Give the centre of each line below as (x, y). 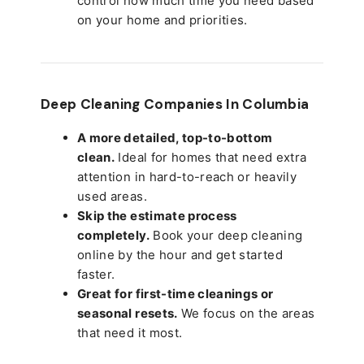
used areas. (112, 196)
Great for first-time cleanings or (175, 293)
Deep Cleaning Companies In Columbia (175, 104)
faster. (96, 274)
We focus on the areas (246, 313)
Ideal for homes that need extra (211, 157)
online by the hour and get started (180, 254)
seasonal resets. (128, 313)
